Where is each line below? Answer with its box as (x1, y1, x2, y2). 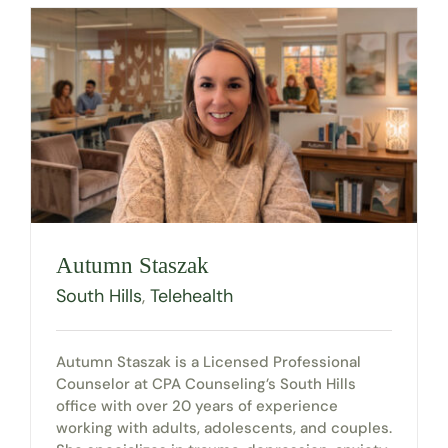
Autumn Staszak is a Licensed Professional (55, 352, 361, 373)
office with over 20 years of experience (55, 396, 338, 417)
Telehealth (149, 284, 233, 309)
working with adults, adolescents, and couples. (55, 418, 392, 439)
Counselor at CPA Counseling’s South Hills (55, 374, 356, 395)
